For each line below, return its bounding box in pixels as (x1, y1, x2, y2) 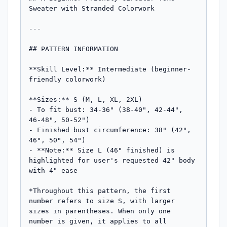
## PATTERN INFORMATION (29, 45, 118, 53)
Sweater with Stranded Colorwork (29, 4, 155, 12)
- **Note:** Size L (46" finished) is (29, 146, 175, 154)
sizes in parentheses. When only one (29, 207, 171, 215)
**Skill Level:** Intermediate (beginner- (29, 65, 191, 73)
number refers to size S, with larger (29, 197, 175, 205)
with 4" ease (29, 166, 78, 174)
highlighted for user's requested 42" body (29, 156, 195, 164)
